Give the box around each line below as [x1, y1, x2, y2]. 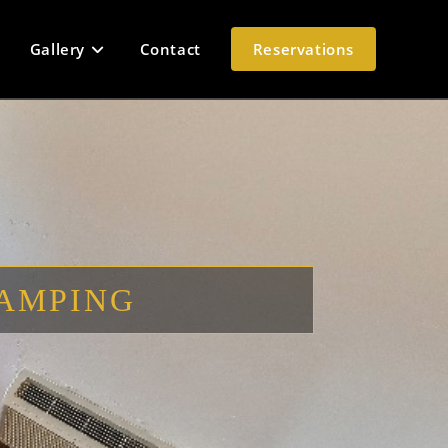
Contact [139, 39, 201, 59]
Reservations [252, 39, 354, 59]
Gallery [29, 39, 85, 59]
